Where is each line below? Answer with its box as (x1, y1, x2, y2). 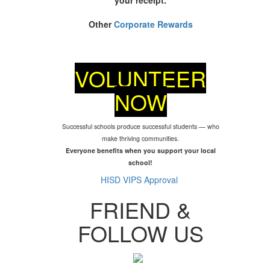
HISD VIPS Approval (101, 173, 181, 186)
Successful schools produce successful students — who (61, 121, 219, 131)
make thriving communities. (102, 133, 180, 143)
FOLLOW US (77, 217, 204, 248)
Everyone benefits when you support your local (65, 145, 216, 155)
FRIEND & (90, 193, 192, 225)
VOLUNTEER (75, 62, 207, 93)
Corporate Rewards (111, 17, 193, 30)
